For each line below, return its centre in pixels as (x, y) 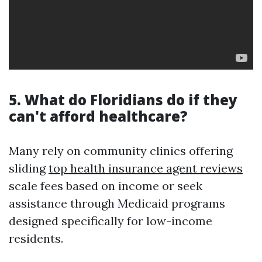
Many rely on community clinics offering (121, 151)
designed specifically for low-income (111, 221)
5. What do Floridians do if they (123, 100)
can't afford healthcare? (98, 116)
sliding (29, 168)
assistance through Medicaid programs (117, 203)
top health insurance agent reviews (146, 168)
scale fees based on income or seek (106, 186)
